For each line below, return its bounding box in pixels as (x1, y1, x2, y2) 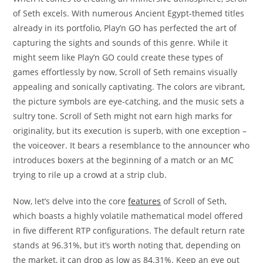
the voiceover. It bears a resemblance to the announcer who (13, 140, 250, 151)
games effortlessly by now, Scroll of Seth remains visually (13, 66, 238, 77)
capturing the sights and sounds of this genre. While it (13, 37, 228, 48)
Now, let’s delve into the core (13, 195, 129, 207)
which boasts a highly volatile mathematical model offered (13, 210, 244, 221)
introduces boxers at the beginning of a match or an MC (13, 154, 234, 166)
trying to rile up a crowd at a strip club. (13, 169, 167, 180)
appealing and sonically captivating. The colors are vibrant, (13, 81, 245, 92)
